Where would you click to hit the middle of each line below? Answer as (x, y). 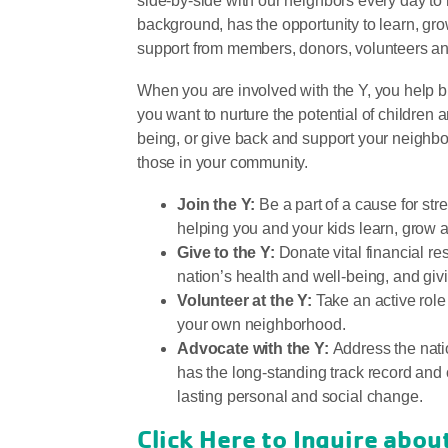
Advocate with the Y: (253, 349)
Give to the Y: (226, 253)
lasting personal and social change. (300, 397)
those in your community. (223, 163)
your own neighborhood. (261, 325)
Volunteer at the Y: (244, 301)
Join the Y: (216, 205)
